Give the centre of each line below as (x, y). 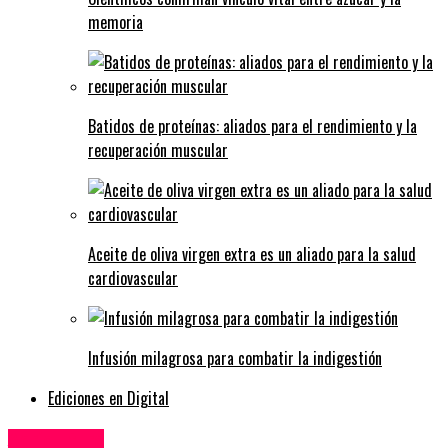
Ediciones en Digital (108, 398)
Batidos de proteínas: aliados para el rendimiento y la (252, 126)
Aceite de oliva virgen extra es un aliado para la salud (252, 254)
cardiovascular (133, 278)
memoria (115, 22)
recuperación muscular (158, 150)
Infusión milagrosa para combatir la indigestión (235, 358)
